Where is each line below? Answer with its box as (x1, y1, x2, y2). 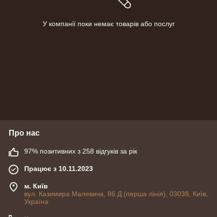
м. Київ (24, 182, 48, 190)
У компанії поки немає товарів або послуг (42, 20, 175, 28)
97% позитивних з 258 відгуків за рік (24, 147, 137, 155)
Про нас (9, 129, 40, 138)
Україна (24, 198, 48, 206)
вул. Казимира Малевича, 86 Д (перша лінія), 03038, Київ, (24, 190, 208, 198)
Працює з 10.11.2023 (24, 165, 93, 173)
